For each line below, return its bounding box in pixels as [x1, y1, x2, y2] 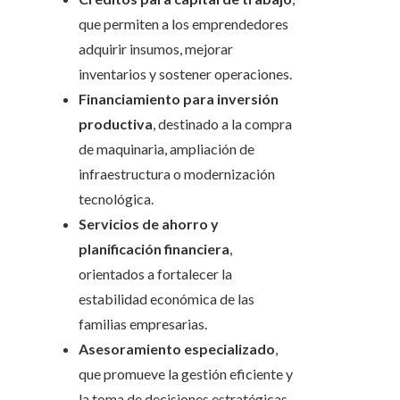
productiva [79, 115, 153, 133]
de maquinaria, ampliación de [79, 140, 254, 158]
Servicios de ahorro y [79, 215, 219, 233]
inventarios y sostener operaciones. [79, 65, 292, 83]
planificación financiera [79, 240, 229, 258]
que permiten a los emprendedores [79, 15, 288, 33]
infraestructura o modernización [79, 165, 275, 183]
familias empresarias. [79, 315, 207, 333]
